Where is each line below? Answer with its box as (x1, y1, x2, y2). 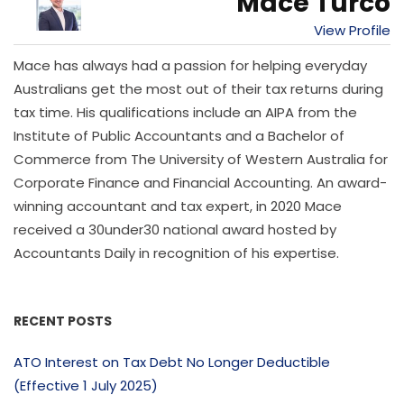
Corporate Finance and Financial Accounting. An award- (14, 173, 387, 193)
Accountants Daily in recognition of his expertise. (14, 243, 339, 263)
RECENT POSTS (14, 312, 112, 331)
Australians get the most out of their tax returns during (14, 79, 383, 99)
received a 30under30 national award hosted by (14, 220, 336, 240)
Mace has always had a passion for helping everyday (14, 56, 367, 76)
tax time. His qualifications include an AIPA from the (14, 103, 357, 123)
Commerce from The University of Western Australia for (14, 150, 388, 170)
